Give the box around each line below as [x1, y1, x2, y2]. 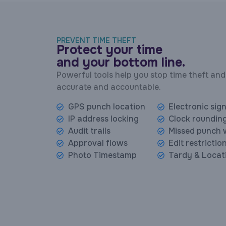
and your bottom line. [56, 54, 185, 71]
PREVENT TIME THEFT [56, 36, 136, 45]
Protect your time [56, 42, 162, 59]
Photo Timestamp [68, 149, 137, 160]
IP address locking [68, 113, 139, 124]
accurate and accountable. [56, 82, 161, 93]
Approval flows [68, 137, 128, 148]
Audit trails [68, 125, 110, 136]
